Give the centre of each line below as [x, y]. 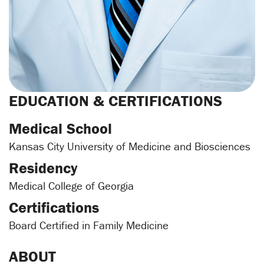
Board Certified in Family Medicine [89, 225]
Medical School [60, 129]
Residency [43, 168]
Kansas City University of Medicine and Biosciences [130, 146]
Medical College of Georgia [71, 186]
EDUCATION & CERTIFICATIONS [115, 101]
